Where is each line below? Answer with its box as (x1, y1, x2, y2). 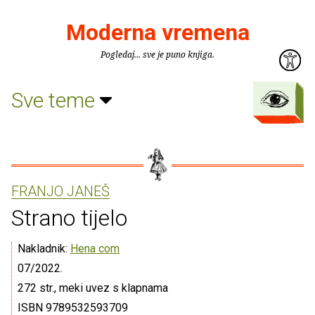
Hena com (70, 242, 120, 255)
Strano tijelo (11, 205, 127, 231)
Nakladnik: (18, 242, 70, 255)
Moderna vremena (65, 19, 250, 46)
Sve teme (11, 87, 100, 112)
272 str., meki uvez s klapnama (18, 281, 168, 295)
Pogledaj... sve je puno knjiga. (101, 49, 214, 60)
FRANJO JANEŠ (11, 183, 110, 200)
